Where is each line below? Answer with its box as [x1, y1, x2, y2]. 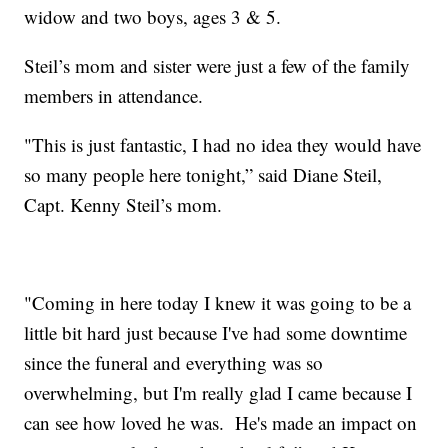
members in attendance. [24, 83, 204, 109]
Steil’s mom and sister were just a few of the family [24, 53, 411, 79]
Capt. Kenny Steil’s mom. [24, 192, 223, 218]
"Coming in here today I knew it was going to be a [24, 290, 412, 316]
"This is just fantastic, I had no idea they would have [24, 132, 422, 158]
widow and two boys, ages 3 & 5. [24, 4, 282, 30]
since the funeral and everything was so [24, 350, 324, 376]
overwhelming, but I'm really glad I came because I [24, 380, 413, 406]
